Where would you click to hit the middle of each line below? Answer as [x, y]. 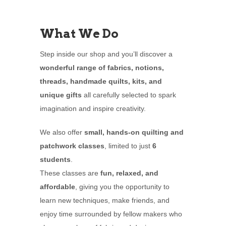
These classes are [70, 173]
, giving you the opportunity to [122, 187]
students [55, 160]
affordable [58, 187]
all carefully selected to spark [129, 95]
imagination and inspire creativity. [93, 109]
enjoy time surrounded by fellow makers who [111, 214]
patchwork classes [72, 146]
